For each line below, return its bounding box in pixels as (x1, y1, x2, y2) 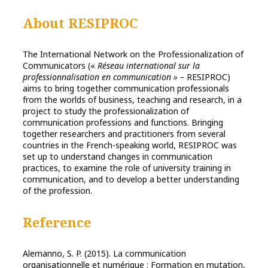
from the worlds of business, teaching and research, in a (23, 94, 242, 106)
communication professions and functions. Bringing (23, 117, 223, 129)
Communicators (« (23, 60, 98, 72)
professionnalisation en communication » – (23, 71, 187, 83)
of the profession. (23, 185, 92, 197)
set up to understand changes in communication (23, 151, 212, 163)
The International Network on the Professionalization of (23, 48, 243, 60)
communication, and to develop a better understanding (23, 173, 239, 185)
